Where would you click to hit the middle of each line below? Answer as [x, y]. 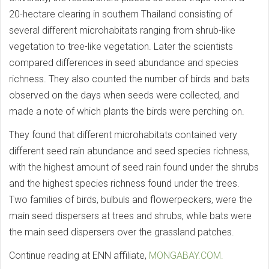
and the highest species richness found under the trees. [124, 183]
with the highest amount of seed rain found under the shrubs [134, 167]
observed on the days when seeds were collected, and [124, 95]
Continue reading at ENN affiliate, [79, 255]
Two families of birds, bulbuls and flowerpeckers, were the [131, 200]
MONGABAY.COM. [186, 255]
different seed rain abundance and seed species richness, [129, 151]
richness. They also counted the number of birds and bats [129, 79]
